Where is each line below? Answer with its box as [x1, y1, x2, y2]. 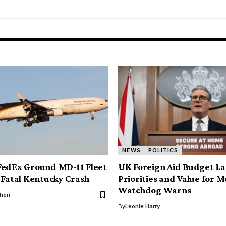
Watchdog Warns [118, 185, 191, 196]
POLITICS [148, 146, 179, 154]
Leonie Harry [125, 203, 160, 210]
